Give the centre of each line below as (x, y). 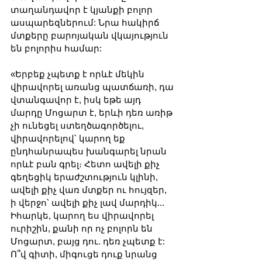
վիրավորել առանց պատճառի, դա (93, 87)
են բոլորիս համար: (56, 48)
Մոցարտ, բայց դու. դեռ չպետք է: (89, 241)
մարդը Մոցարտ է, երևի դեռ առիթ (93, 112)
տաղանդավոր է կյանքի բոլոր (83, 9)
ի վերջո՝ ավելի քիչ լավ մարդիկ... (89, 202)
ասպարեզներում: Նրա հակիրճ (86, 22)
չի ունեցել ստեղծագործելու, (78, 125)
